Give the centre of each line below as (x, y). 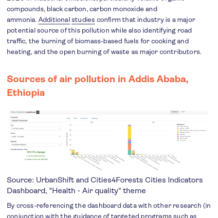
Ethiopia (26, 93)
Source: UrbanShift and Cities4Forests (76, 180)
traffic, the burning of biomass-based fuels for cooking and (98, 41)
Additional (54, 20)
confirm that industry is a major (145, 20)
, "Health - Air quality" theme (97, 190)
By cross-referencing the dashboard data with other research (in (109, 206)
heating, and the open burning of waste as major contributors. (104, 52)
